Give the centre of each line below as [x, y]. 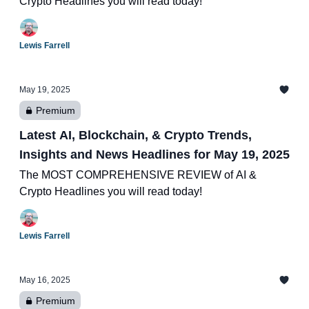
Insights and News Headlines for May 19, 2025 [154, 154]
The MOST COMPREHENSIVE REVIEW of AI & [138, 175]
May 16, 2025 [45, 280]
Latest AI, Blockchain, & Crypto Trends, [136, 135]
